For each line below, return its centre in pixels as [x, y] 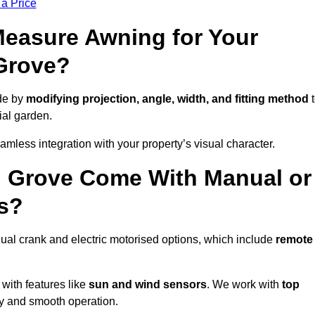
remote [294, 240]
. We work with [244, 285]
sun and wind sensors [148, 285]
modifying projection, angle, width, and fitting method [167, 99]
